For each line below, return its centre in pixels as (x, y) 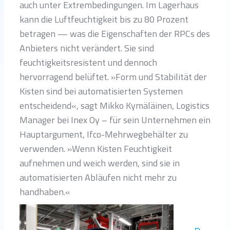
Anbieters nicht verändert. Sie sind (87, 48)
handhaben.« (45, 191)
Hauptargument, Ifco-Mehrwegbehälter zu (104, 134)
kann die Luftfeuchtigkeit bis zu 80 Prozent (104, 19)
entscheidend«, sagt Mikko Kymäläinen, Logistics (114, 105)
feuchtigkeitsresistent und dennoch (88, 62)
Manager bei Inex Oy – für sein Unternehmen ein (115, 120)
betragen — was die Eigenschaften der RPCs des (115, 33)
